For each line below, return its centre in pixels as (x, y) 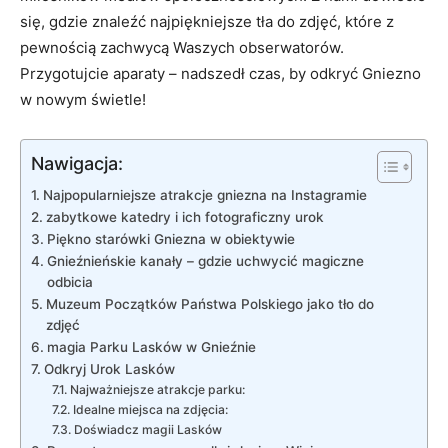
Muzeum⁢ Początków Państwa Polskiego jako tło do (209, 303)
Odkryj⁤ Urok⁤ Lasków (109, 368)
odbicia (69, 281)
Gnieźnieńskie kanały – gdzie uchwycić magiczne (205, 260)
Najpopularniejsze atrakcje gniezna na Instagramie (204, 194)
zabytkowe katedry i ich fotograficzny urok (184, 216)
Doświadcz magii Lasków (147, 429)
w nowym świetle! (83, 99)
